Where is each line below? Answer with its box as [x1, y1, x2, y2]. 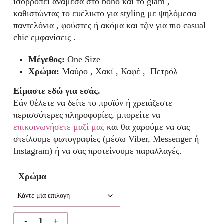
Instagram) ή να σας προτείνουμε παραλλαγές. [13, 146, 182, 156]
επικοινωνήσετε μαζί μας [13, 122, 104, 132]
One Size [64, 54, 100, 65]
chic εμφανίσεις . [13, 32, 76, 43]
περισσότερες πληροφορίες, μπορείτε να [13, 110, 160, 120]
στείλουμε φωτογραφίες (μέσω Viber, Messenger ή [13, 134, 199, 144]
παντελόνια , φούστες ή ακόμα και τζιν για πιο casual [13, 20, 206, 31]
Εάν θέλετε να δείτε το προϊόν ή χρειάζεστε [13, 98, 172, 108]
